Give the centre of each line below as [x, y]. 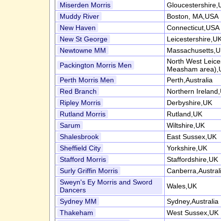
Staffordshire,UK [192, 159]
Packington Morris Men [95, 65]
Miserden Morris [85, 5]
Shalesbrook [79, 137]
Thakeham [76, 213]
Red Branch [78, 91]
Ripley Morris [80, 103]
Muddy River [79, 16]
